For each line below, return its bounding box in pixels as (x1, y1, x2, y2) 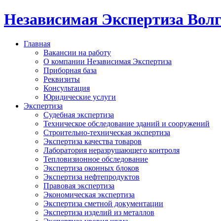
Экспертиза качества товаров (43, 137, 142, 146)
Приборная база (43, 66, 97, 74)
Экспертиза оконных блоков (43, 163, 139, 172)
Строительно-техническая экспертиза (43, 128, 170, 137)
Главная (24, 39, 50, 48)
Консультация (43, 83, 90, 92)
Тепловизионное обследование (43, 154, 148, 163)
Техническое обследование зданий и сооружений (43, 119, 210, 128)
